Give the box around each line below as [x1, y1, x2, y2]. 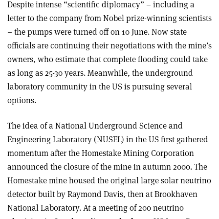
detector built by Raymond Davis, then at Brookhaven [7, 189, 197, 199]
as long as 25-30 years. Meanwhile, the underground [7, 67, 193, 78]
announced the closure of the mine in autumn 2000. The [7, 161, 207, 172]
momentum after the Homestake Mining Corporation [7, 148, 194, 158]
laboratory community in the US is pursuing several [7, 81, 192, 92]
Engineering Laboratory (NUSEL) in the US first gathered [7, 134, 208, 145]
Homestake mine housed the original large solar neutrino [7, 175, 211, 186]
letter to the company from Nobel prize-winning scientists [7, 13, 212, 23]
